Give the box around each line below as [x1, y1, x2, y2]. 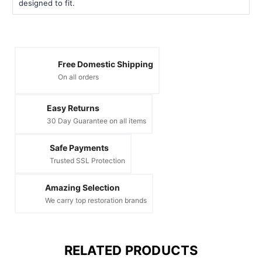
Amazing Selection [45, 182, 120, 192]
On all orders [58, 73, 99, 82]
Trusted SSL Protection [50, 156, 125, 165]
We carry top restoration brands [45, 195, 147, 205]
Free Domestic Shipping [58, 59, 153, 70]
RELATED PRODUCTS [64, 242, 198, 258]
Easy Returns [47, 102, 99, 113]
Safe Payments [50, 142, 109, 153]
